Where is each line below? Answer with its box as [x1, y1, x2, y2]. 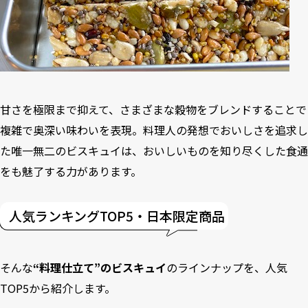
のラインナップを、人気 [166, 259, 287, 276]
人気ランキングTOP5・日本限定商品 [9, 206, 225, 225]
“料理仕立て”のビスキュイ [33, 259, 166, 276]
